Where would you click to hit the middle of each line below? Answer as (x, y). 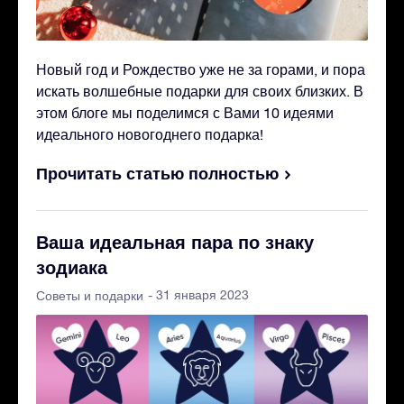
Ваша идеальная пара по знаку (175, 242)
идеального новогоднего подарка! (150, 135)
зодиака (72, 267)
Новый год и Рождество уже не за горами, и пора (201, 70)
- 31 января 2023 (198, 295)
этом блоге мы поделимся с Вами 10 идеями (185, 113)
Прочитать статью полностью (157, 174)
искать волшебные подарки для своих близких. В (200, 92)
